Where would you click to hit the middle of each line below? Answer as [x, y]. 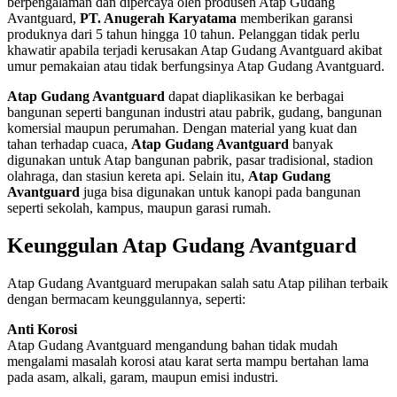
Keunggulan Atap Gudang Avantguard [182, 246]
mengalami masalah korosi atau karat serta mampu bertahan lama [188, 361]
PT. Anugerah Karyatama [158, 19]
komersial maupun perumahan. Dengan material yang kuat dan [182, 128]
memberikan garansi [295, 19]
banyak [311, 144]
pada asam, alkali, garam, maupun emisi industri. [143, 377]
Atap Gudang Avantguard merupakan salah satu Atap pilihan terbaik [198, 283]
